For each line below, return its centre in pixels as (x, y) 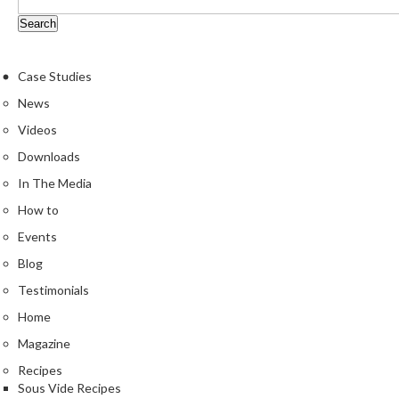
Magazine (44, 344)
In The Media (55, 183)
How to (38, 210)
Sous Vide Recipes (69, 388)
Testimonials (53, 290)
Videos (37, 130)
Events (37, 237)
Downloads (49, 157)
